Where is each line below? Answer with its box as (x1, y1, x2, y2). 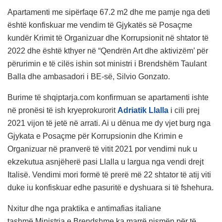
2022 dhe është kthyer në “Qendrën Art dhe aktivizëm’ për (7, 46, 208, 55)
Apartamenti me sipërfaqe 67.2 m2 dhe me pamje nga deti (7, 7, 210, 16)
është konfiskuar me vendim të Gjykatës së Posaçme (7, 20, 192, 29)
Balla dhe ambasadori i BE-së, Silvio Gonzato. (7, 72, 170, 81)
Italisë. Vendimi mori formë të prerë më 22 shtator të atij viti (7, 170, 211, 179)
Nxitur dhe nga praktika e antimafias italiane (7, 204, 161, 213)
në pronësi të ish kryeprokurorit (7, 106, 117, 114)
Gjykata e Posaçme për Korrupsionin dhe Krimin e (7, 131, 183, 140)
